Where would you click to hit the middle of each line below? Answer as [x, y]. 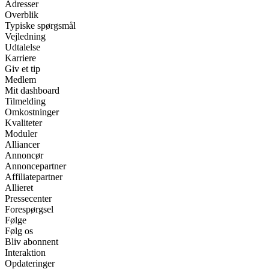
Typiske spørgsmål [40, 25]
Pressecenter [28, 198]
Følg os [19, 231]
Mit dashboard [32, 90]
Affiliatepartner [34, 177]
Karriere [20, 58]
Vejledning [25, 36]
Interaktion [25, 252]
